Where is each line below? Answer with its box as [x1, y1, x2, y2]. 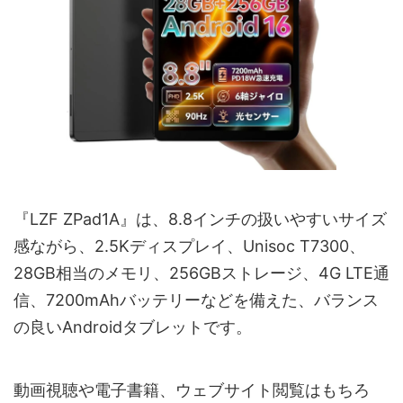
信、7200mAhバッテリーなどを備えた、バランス [13, 291, 379, 310]
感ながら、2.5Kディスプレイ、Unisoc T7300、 [13, 237, 365, 256]
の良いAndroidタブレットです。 [13, 318, 252, 337]
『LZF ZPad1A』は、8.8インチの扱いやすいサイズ [13, 210, 387, 229]
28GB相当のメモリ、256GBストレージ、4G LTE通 [13, 264, 390, 283]
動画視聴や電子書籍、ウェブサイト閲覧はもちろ [13, 381, 370, 400]
